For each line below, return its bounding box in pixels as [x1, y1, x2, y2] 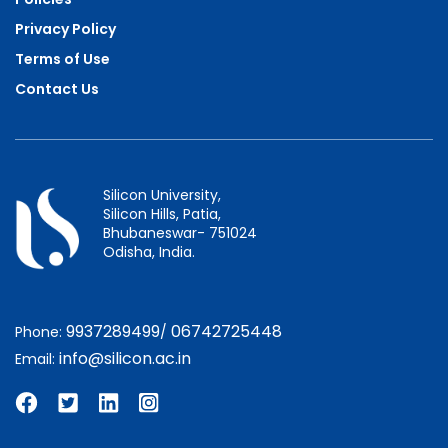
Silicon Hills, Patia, [103, 203, 221, 224]
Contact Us [15, 78, 99, 99]
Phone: [15, 321, 66, 342]
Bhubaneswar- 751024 [103, 222, 257, 243]
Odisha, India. [103, 241, 195, 262]
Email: [15, 348, 59, 369]
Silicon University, [103, 184, 221, 205]
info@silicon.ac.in [59, 346, 191, 370]
